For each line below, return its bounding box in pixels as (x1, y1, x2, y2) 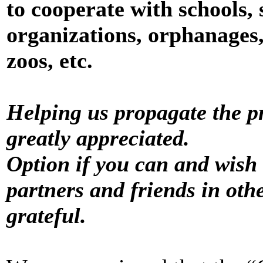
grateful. (6, 203, 86, 228)
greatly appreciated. (6, 126, 190, 151)
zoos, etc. (6, 48, 93, 73)
